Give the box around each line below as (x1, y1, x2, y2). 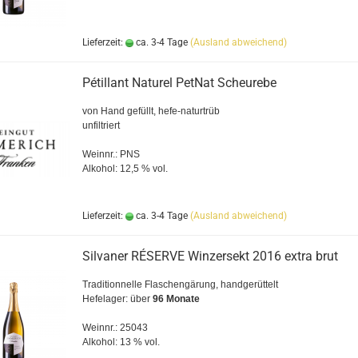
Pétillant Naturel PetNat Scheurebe (82, 75, 276, 90)
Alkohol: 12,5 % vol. (82, 163, 168, 174)
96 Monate (149, 293, 200, 304)
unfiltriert (82, 120, 120, 131)
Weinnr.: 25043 (82, 322, 148, 333)
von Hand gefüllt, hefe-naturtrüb (82, 105, 220, 117)
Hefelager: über (82, 293, 150, 304)
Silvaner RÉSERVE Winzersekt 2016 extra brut (82, 249, 338, 264)
